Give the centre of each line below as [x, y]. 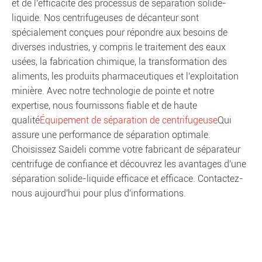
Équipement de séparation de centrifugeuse [129, 120]
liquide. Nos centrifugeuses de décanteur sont [105, 18]
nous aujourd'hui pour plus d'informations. [99, 193]
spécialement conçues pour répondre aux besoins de [120, 32]
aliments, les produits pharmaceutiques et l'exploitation [125, 76]
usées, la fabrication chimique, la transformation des [119, 62]
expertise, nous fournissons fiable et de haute [104, 106]
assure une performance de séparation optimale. [111, 135]
